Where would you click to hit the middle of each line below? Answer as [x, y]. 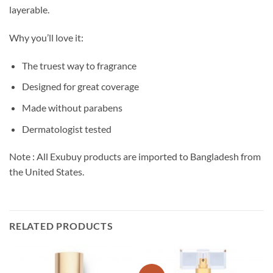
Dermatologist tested [66, 129]
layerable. [29, 10]
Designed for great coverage [80, 87]
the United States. [47, 172]
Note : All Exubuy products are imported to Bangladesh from [135, 157]
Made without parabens [72, 108]
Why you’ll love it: [46, 38]
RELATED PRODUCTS [61, 226]
